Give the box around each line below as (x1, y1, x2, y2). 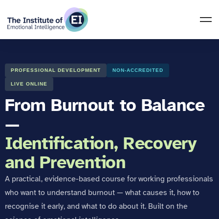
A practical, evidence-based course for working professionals (5, 174, 213, 184)
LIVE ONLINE (11, 81, 47, 87)
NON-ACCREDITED (112, 67, 163, 73)
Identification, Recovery (5, 132, 197, 154)
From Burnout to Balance (5, 94, 205, 116)
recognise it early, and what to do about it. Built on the (5, 201, 188, 211)
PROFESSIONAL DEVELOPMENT (11, 67, 101, 73)
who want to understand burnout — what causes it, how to (5, 188, 199, 197)
